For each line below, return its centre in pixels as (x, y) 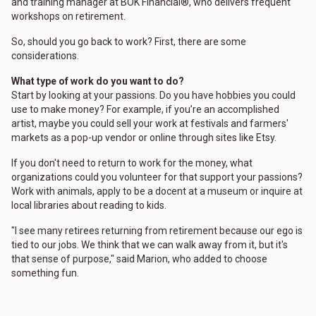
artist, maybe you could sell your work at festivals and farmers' (150, 124)
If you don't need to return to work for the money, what (132, 163)
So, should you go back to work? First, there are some (129, 42)
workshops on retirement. (68, 17)
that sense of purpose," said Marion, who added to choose (139, 259)
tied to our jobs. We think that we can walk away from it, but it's (150, 245)
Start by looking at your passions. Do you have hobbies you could (153, 96)
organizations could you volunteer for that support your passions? (157, 177)
